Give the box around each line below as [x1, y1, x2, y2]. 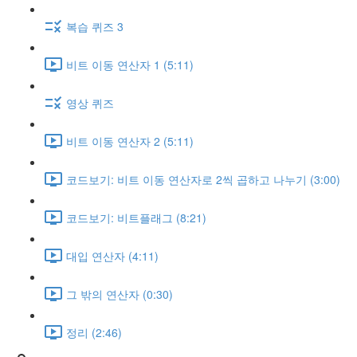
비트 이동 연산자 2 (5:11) [66, 132, 194, 149]
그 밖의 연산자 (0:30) [66, 285, 173, 302]
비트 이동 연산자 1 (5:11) [66, 56, 194, 73]
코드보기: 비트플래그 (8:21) [66, 209, 206, 226]
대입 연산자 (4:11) [66, 247, 159, 264]
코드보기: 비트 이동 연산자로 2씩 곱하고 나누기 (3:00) [66, 171, 340, 187]
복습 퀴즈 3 [66, 18, 124, 34]
